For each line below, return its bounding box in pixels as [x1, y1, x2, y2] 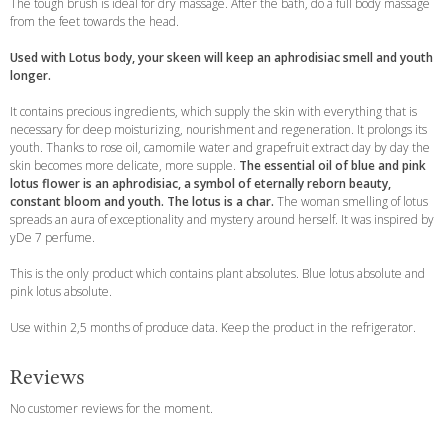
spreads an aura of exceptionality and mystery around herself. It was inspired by [10, 210, 434, 228]
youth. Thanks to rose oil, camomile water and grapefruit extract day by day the [10, 138, 430, 156]
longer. [10, 66, 51, 84]
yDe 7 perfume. [10, 228, 95, 246]
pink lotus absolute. [10, 282, 112, 300]
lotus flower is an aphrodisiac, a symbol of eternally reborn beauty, [10, 174, 391, 192]
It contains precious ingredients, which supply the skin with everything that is [10, 102, 417, 120]
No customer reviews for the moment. [10, 399, 213, 417]
